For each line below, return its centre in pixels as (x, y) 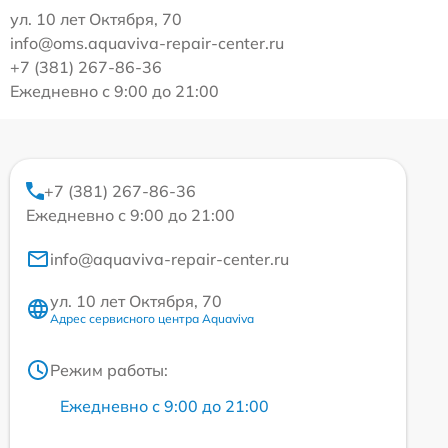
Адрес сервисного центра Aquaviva (152, 319)
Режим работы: (109, 370)
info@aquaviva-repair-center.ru (169, 259)
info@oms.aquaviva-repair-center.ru (147, 43)
